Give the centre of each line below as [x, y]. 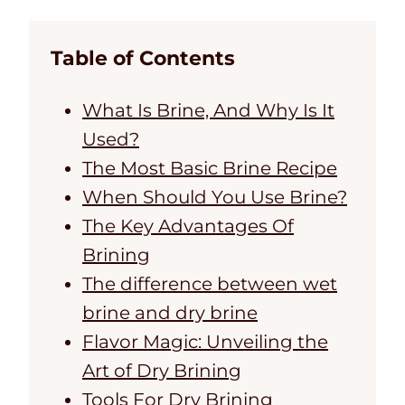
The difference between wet [210, 284]
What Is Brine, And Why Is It [208, 111]
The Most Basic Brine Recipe [210, 169]
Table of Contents [143, 59]
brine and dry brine [170, 313]
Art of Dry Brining [162, 371]
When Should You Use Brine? [215, 198]
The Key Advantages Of [188, 226]
